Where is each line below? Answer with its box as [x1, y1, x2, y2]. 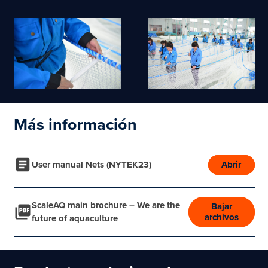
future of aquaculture [31, 213, 118, 224]
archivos [204, 212, 239, 223]
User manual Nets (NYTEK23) [31, 159, 151, 170]
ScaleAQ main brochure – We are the [31, 200, 180, 211]
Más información [13, 115, 137, 135]
